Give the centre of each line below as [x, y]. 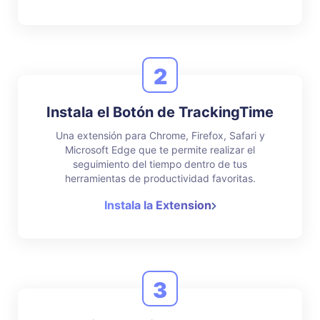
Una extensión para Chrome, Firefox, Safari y [160, 135]
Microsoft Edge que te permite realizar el [160, 150]
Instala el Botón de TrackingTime [160, 112]
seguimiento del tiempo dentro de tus [160, 164]
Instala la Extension [157, 205]
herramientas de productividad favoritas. [160, 178]
